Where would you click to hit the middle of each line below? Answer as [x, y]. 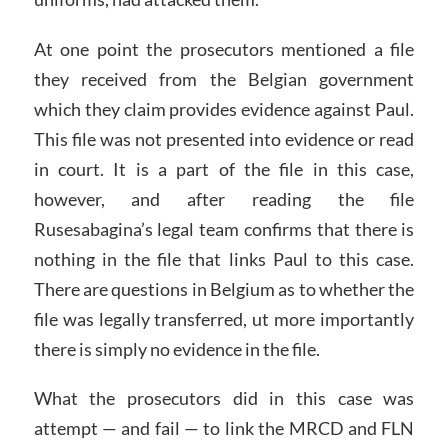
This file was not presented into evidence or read [224, 138]
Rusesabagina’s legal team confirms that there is [224, 228]
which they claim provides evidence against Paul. [224, 108]
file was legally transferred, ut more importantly [224, 318]
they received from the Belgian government [224, 78]
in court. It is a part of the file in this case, [224, 168]
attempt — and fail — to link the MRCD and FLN [224, 428]
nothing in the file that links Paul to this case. [224, 258]
